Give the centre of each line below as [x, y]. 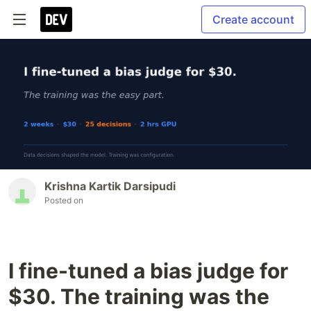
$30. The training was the [139, 297]
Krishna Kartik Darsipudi [110, 186]
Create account [253, 19]
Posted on [64, 201]
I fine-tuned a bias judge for [148, 271]
